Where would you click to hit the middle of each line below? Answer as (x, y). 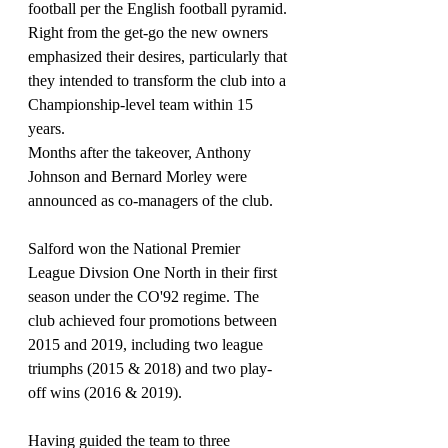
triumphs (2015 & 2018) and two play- (150, 368)
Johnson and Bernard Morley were (139, 176)
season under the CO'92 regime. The (145, 296)
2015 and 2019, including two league (147, 344)
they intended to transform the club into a (159, 80)
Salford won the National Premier (136, 248)
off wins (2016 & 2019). (105, 392)
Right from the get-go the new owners (150, 32)
